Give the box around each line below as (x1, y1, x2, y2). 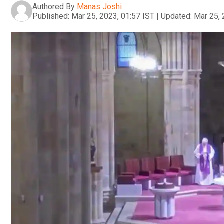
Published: (32, 11, 69, 21)
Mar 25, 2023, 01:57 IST (71, 11, 154, 21)
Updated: (161, 11, 192, 21)
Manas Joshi (77, 1, 122, 11)
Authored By (32, 1, 75, 11)
